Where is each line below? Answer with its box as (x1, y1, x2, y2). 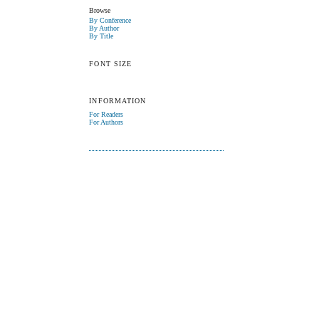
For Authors (89, 118, 124, 127)
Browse (89, 6, 111, 15)
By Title (89, 31, 114, 40)
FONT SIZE (89, 60, 132, 68)
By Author (89, 23, 120, 32)
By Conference (89, 16, 132, 24)
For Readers (89, 110, 124, 119)
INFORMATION (89, 97, 146, 105)
